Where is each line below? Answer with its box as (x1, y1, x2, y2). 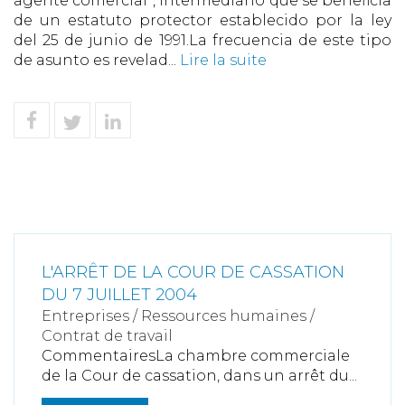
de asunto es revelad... (14, 52, 180, 69)
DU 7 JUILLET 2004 (42, 285, 197, 305)
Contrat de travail (42, 327, 173, 344)
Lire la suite (180, 52, 267, 69)
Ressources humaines (141, 307, 306, 325)
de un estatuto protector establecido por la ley (14, 12, 391, 29)
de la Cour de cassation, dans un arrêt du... (42, 367, 357, 384)
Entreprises (42, 307, 129, 325)
